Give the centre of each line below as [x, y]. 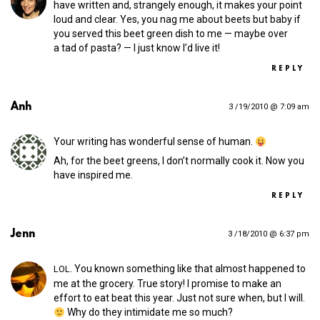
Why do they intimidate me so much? [149, 312]
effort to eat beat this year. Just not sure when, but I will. [179, 298]
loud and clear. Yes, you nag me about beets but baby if [177, 20]
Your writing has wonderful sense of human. [154, 142]
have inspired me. [93, 175]
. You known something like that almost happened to [188, 269]
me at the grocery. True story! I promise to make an [167, 284]
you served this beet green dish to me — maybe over [171, 34]
